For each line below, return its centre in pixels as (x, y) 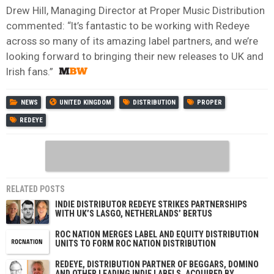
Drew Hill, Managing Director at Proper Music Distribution (135, 10)
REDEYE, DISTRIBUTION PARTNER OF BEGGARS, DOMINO (157, 264)
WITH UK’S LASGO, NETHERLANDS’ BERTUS (134, 213)
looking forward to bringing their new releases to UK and (135, 56)
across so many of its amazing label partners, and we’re (132, 41)
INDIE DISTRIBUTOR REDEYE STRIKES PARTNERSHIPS (151, 204)
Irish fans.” (30, 71)
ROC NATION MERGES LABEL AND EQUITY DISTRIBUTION (157, 234)
